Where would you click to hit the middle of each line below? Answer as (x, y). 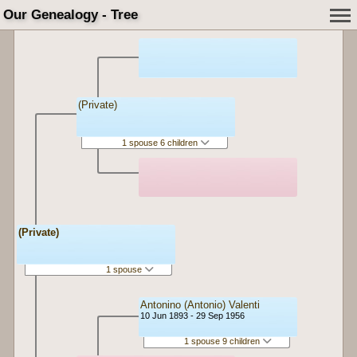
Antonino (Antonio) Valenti (200, 305)
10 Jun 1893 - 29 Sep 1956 (192, 316)
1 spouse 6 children (161, 142)
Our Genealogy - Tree (71, 15)
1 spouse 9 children (223, 341)
